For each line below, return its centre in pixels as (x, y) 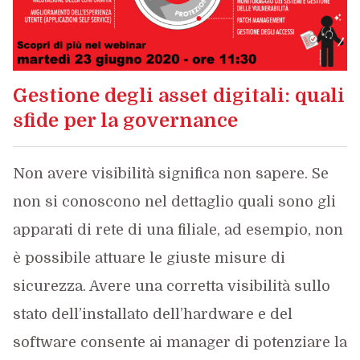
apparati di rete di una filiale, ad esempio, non (178, 230)
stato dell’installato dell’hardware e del (152, 314)
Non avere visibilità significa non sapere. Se (170, 174)
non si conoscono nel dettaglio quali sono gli (174, 202)
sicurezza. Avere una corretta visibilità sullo (171, 286)
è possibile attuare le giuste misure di (149, 258)
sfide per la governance (125, 121)
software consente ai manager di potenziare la (180, 342)
